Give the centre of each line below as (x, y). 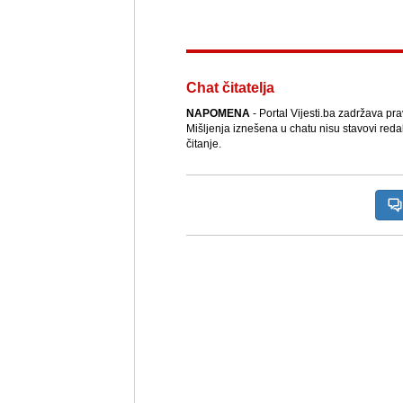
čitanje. (203, 144)
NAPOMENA (218, 114)
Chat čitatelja (230, 88)
